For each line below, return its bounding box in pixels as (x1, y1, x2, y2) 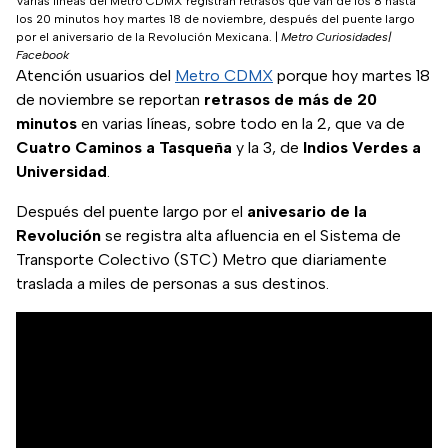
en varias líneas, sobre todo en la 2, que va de (77, 114, 405, 134)
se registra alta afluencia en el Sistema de (101, 226, 401, 246)
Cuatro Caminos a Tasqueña (16, 138, 232, 158)
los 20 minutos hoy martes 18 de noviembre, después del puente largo (16, 12, 415, 27)
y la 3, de (232, 138, 303, 158)
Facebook (16, 48, 69, 63)
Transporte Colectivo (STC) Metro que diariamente (16, 250, 387, 270)
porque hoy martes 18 (273, 66, 430, 86)
